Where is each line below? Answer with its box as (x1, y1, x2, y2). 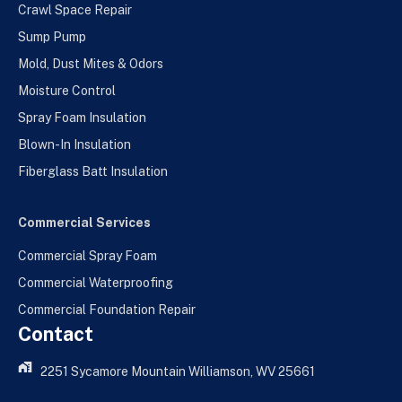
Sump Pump (18, 30, 86, 45)
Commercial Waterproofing (18, 275, 173, 291)
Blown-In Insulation (18, 137, 131, 153)
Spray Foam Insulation (18, 110, 146, 126)
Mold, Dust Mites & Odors (18, 57, 163, 72)
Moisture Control (18, 83, 116, 99)
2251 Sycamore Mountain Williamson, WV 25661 (40, 364, 315, 380)
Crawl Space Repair (18, 3, 132, 18)
